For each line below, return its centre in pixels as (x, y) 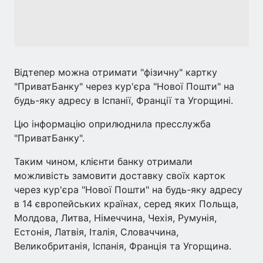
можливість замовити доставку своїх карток (120, 176)
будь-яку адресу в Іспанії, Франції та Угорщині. (124, 100)
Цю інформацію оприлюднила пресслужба (112, 124)
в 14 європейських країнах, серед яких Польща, (126, 204)
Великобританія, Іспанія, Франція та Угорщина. (123, 246)
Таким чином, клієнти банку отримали (103, 161)
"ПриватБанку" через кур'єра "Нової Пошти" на (124, 86)
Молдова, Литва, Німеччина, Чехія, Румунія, (115, 218)
